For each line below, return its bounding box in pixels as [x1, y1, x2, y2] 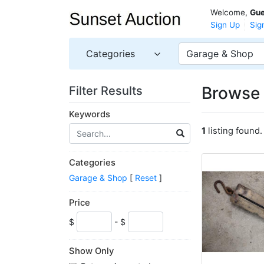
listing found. [206, 126, 262, 136]
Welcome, [210, 8, 250, 17]
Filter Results [69, 84, 146, 98]
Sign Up [210, 20, 240, 29]
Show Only [69, 246, 114, 257]
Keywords [69, 109, 110, 120]
